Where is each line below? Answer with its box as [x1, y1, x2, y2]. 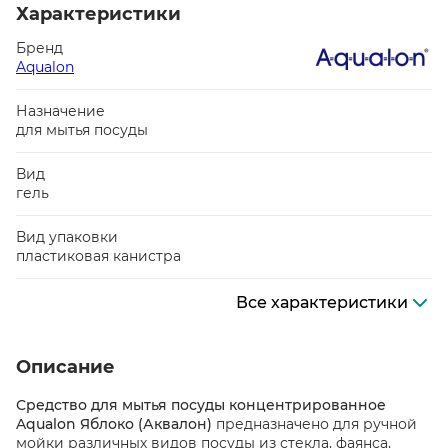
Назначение [16, 102, 105, 120]
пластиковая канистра [16, 247, 181, 265]
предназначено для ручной [212, 415, 417, 433]
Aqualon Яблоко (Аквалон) [16, 415, 212, 433]
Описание [16, 356, 115, 378]
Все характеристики [236, 293, 408, 312]
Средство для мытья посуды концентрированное [16, 396, 386, 414]
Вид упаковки [16, 228, 118, 246]
